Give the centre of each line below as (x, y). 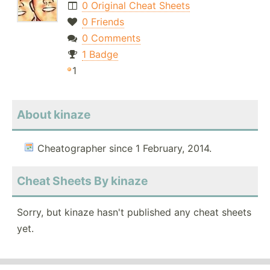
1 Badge (100, 55)
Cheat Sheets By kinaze (82, 181)
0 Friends (103, 22)
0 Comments (111, 38)
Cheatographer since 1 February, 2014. (124, 149)
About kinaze (54, 115)
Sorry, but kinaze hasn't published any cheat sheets (134, 212)
